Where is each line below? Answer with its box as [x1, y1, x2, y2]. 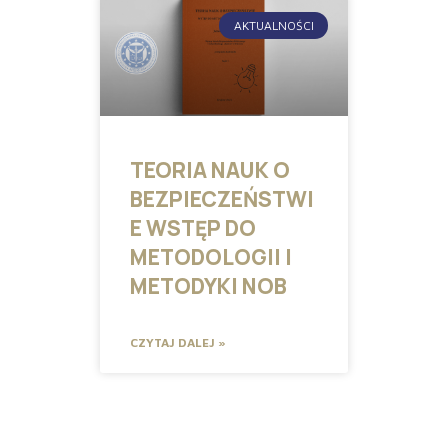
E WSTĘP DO [130, 214, 256, 243]
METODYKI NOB [130, 272, 287, 301]
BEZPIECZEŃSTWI [130, 185, 314, 214]
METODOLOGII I [130, 243, 292, 272]
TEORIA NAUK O [130, 156, 290, 185]
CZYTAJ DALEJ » [130, 335, 226, 351]
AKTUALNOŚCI [233, 17, 314, 33]
